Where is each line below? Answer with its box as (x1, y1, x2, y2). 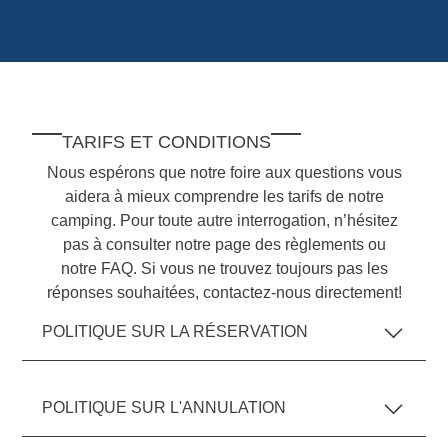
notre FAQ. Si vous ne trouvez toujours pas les (60, 259, 388, 277)
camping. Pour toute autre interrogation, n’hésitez (50, 211, 398, 229)
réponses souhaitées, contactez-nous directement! (46, 283, 402, 301)
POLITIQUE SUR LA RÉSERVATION (42, 323, 309, 341)
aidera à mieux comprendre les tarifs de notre (64, 187, 384, 205)
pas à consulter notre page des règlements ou (62, 235, 386, 253)
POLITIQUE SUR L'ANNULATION (42, 399, 287, 417)
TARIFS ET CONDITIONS (62, 131, 272, 152)
